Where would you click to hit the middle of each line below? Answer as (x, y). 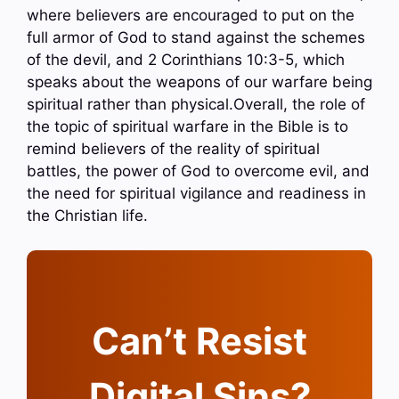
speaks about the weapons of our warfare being (199, 82)
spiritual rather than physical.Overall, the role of (196, 105)
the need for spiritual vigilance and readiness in (196, 194)
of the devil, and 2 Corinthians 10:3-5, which (186, 60)
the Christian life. (87, 216)
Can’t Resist (199, 341)
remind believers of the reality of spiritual (173, 149)
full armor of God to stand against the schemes (196, 38)
